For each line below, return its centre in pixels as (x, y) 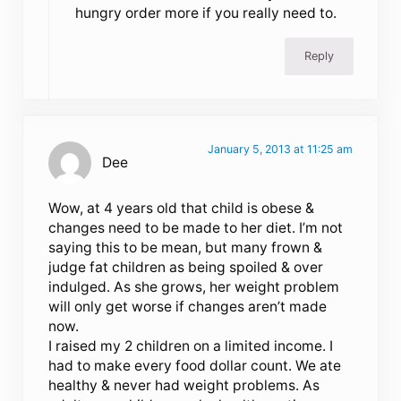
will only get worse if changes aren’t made (188, 306)
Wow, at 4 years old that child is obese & (182, 208)
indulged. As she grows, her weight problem (194, 286)
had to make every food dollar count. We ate (195, 365)
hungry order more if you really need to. (205, 13)
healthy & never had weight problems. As (184, 385)
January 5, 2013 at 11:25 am (280, 149)
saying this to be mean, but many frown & (186, 247)
